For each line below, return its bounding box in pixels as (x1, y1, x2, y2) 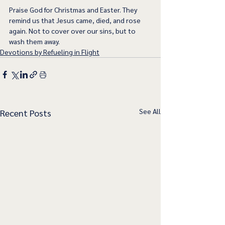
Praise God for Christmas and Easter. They (9, 5, 139, 15)
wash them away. (9, 37, 61, 46)
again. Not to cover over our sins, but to (9, 26, 137, 36)
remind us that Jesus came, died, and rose (9, 16, 142, 25)
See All (139, 106, 161, 116)
